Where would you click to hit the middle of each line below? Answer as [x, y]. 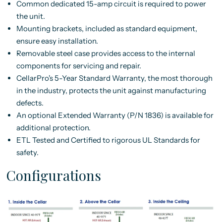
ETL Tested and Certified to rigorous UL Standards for [108, 140]
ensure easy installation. [57, 41]
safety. [27, 152]
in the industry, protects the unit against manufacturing [111, 90]
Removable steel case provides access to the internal [106, 53]
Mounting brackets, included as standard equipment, [107, 28]
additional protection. [53, 128]
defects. [30, 103]
